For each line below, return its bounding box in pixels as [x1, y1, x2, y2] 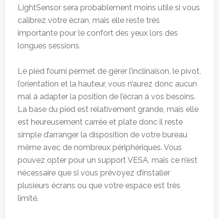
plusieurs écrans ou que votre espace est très [17, 180, 180, 190]
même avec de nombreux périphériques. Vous [17, 142, 182, 152]
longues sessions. [17, 41, 81, 50]
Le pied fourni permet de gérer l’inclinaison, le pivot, [17, 66, 201, 76]
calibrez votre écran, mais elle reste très [17, 15, 160, 25]
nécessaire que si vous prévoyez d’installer [17, 168, 170, 177]
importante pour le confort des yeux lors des [17, 28, 178, 38]
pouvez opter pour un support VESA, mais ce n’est [17, 155, 197, 165]
